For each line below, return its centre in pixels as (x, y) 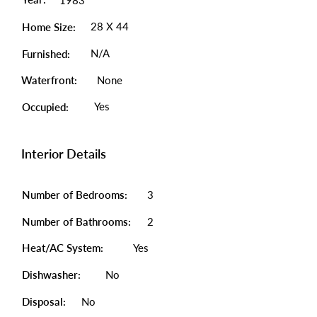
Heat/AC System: (64, 248)
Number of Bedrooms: (75, 195)
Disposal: (44, 301)
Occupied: (45, 107)
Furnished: (46, 54)
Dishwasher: (51, 275)
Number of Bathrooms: (78, 221)
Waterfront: (49, 80)
